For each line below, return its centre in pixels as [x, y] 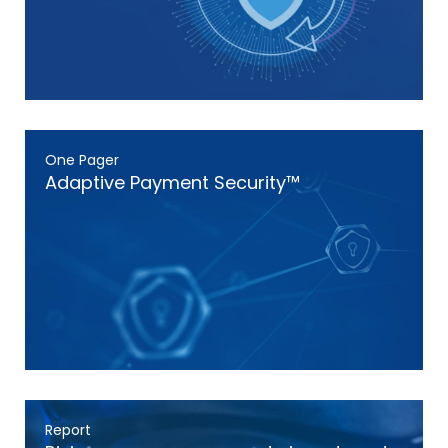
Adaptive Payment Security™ [172, 182]
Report [68, 430]
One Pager [82, 160]
